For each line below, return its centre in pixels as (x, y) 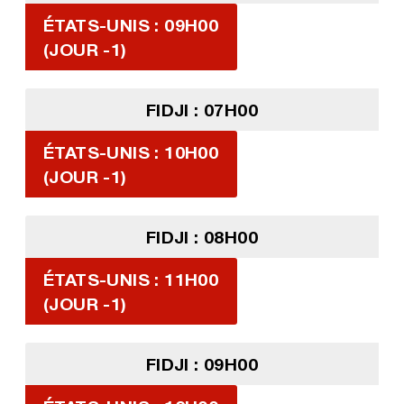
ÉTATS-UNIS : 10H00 (131, 152)
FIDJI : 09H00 (202, 364)
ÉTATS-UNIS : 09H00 (131, 25)
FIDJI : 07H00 (202, 110)
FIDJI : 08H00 (202, 237)
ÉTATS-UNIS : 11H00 (131, 280)
